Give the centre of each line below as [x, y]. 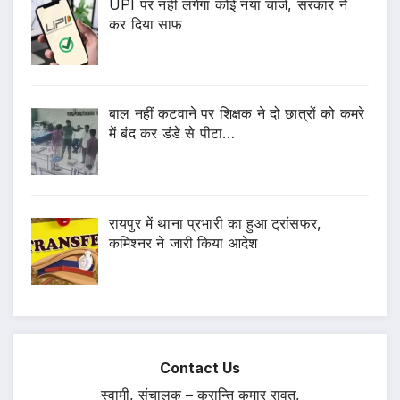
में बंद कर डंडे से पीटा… [172, 133]
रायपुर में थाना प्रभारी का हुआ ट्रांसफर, [216, 224]
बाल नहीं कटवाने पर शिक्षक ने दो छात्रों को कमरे [237, 114]
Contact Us [200, 367]
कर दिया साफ [146, 24]
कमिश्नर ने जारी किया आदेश [183, 243]
